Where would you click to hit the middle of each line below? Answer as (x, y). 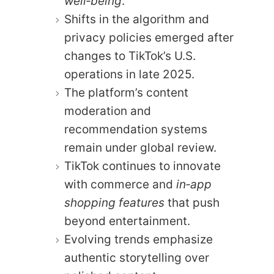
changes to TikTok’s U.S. (130, 56)
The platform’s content (126, 92)
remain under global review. (140, 147)
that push (192, 202)
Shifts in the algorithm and (137, 19)
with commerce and (120, 184)
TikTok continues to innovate (143, 166)
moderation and (108, 111)
